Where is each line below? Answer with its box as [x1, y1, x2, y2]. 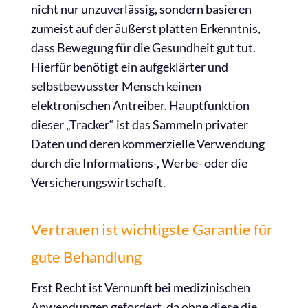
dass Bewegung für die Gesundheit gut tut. [31, 40, 256, 55]
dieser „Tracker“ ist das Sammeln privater [31, 117, 248, 132]
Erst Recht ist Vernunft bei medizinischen [31, 280, 250, 295]
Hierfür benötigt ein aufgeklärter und [31, 59, 228, 74]
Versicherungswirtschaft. [31, 175, 166, 190]
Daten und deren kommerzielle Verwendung [31, 136, 265, 151]
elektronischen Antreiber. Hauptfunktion [31, 98, 250, 113]
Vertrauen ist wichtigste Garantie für [31, 220, 273, 239]
